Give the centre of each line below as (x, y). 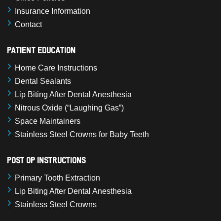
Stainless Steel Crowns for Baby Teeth (82, 134)
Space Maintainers (48, 121)
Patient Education (42, 50)
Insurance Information (53, 11)
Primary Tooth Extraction (57, 178)
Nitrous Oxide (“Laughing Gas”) (69, 108)
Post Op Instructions (47, 160)
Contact (28, 24)
